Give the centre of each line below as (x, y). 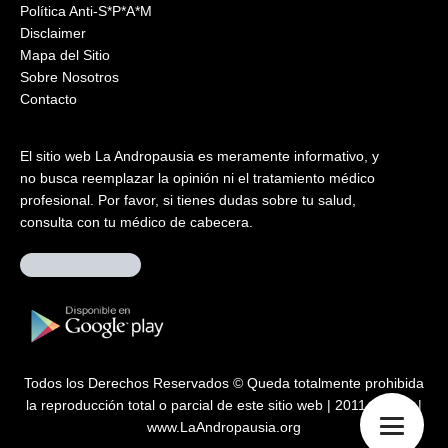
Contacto (48, 98)
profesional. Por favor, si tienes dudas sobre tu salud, (188, 199)
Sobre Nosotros (69, 76)
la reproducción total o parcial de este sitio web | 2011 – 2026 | (224, 405)
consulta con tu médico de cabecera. (136, 221)
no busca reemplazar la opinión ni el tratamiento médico (197, 177)
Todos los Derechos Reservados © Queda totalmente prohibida (224, 383)
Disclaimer (53, 32)
